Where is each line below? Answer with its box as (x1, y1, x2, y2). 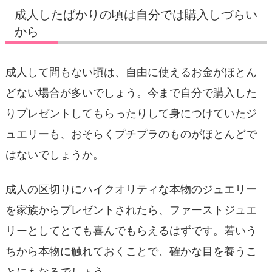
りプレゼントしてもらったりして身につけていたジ (5, 107, 257, 120)
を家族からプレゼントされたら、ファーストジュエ (5, 203, 257, 217)
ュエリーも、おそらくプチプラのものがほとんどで (5, 127, 257, 141)
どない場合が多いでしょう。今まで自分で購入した (5, 86, 257, 100)
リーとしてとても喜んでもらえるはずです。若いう (5, 224, 257, 237)
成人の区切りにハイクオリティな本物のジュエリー (5, 183, 257, 196)
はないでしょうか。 (5, 148, 104, 161)
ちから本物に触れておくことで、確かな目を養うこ (5, 245, 257, 258)
